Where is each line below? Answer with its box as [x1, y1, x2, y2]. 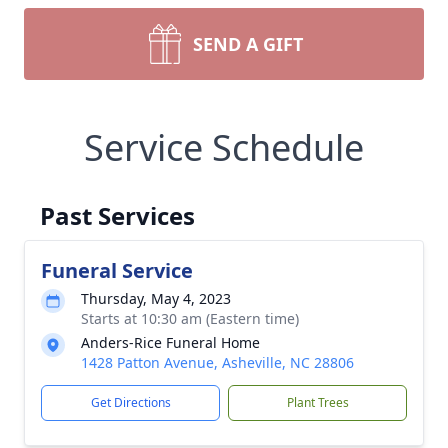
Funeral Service [41, 257, 193, 284]
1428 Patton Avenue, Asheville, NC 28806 [81, 353, 354, 372]
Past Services [40, 199, 195, 232]
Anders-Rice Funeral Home [81, 333, 260, 352]
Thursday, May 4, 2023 [81, 289, 231, 308]
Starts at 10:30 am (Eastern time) [81, 309, 299, 328]
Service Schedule [84, 123, 364, 172]
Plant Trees [286, 394, 349, 411]
